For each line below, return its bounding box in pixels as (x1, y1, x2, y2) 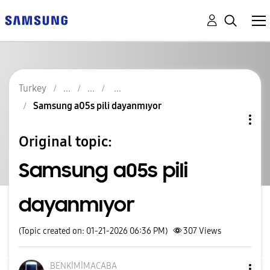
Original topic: (19, 133, 112, 150)
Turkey (19, 83, 46, 94)
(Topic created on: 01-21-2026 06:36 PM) (19, 226, 168, 236)
